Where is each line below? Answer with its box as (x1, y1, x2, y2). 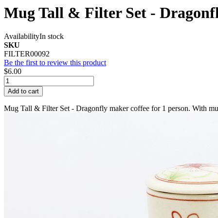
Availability (4, 32, 39, 41)
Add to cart (8, 88, 39, 95)
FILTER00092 (4, 50, 50, 58)
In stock (39, 32, 64, 41)
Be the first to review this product (4, 58, 106, 67)
